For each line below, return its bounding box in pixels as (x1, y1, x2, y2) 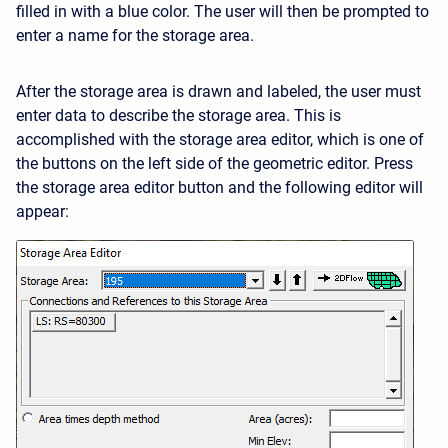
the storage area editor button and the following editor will (16, 177, 423, 197)
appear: (16, 201, 69, 221)
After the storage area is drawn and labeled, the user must (16, 81, 421, 101)
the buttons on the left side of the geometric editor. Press (16, 153, 413, 173)
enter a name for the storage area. (16, 25, 254, 45)
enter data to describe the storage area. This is (16, 105, 341, 125)
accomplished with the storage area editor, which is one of (16, 129, 424, 149)
